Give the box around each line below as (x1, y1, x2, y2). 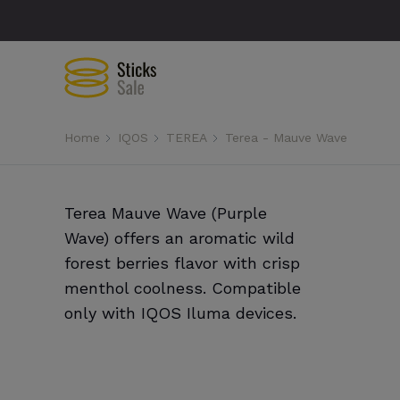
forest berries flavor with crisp (64, 254, 300, 272)
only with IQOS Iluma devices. (64, 304, 296, 322)
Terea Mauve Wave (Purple (64, 204, 267, 222)
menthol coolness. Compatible (64, 279, 301, 297)
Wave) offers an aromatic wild (64, 229, 295, 247)
